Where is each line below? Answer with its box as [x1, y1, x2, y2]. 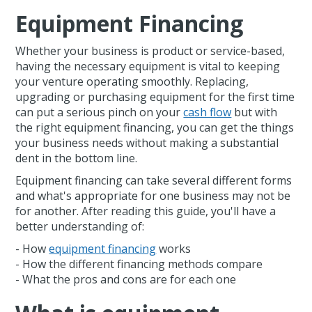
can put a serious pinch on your [15, 104, 184, 120]
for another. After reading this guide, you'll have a [15, 203, 276, 219]
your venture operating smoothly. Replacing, [15, 74, 249, 90]
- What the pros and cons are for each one [15, 272, 237, 288]
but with [231, 104, 278, 120]
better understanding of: [15, 219, 145, 235]
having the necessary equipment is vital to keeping [15, 58, 281, 75]
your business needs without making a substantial [15, 135, 279, 151]
